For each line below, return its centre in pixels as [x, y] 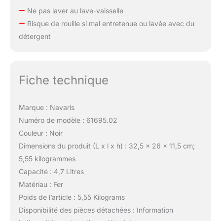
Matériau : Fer [41, 184]
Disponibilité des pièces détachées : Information [96, 210]
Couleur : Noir [40, 133]
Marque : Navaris [46, 108]
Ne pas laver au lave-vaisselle [74, 11]
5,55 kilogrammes [47, 159]
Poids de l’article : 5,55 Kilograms [72, 197]
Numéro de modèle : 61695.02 [68, 120]
